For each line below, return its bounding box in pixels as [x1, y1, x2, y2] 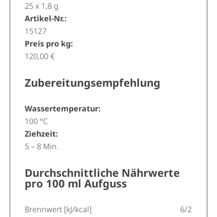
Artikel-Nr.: [25, 13, 67, 24]
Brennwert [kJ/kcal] [25, 204, 92, 215]
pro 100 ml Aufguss [25, 176, 127, 190]
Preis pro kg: [25, 38, 73, 49]
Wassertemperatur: [25, 103, 101, 114]
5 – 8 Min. [25, 141, 59, 152]
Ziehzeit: [25, 128, 58, 139]
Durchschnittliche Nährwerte [25, 165, 180, 180]
